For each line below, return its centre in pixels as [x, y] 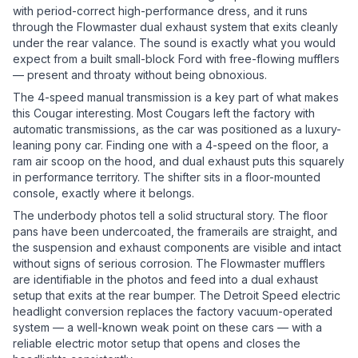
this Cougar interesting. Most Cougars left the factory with [164, 113]
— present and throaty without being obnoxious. [140, 75]
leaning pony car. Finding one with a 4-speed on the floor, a [171, 145]
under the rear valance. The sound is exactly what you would [174, 43]
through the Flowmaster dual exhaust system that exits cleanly [175, 27]
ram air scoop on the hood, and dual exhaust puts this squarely [179, 161]
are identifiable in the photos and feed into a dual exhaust [165, 280]
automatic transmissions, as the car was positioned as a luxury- [177, 129]
